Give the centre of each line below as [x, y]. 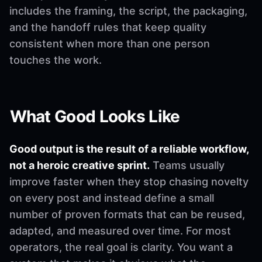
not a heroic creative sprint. [80, 165]
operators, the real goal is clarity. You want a [121, 247]
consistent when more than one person [110, 43]
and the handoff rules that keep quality [108, 27]
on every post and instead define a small [112, 198]
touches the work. [56, 60]
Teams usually [187, 165]
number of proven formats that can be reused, [127, 214]
